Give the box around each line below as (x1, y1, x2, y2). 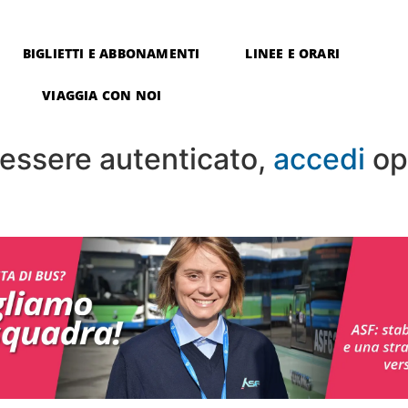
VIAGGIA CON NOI (42, 87, 162, 104)
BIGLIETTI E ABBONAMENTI (22, 45, 200, 62)
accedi (273, 141, 365, 177)
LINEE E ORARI (245, 45, 340, 62)
